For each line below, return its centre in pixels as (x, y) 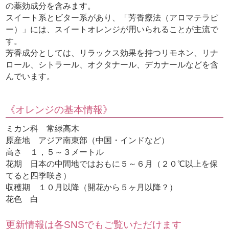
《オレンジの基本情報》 (59, 110)
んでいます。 (30, 77)
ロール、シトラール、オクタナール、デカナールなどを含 (112, 65)
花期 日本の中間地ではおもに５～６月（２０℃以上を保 (112, 164)
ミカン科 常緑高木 (43, 129)
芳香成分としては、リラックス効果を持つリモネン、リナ (112, 53)
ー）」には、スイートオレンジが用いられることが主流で (112, 30)
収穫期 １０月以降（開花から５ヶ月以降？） (92, 188)
